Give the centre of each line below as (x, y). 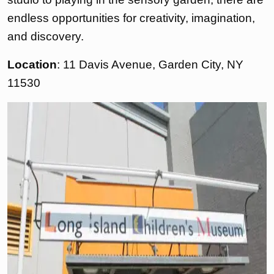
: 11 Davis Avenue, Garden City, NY (150, 65)
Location (32, 65)
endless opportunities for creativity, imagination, (131, 18)
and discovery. (46, 37)
